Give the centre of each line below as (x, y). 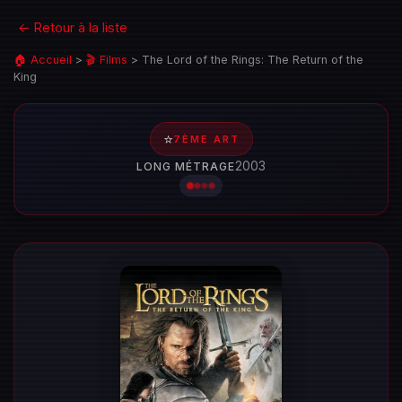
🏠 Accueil (43, 60)
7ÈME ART (206, 139)
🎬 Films (107, 60)
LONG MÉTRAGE (186, 166)
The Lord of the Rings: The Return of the (253, 60)
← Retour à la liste (73, 27)
